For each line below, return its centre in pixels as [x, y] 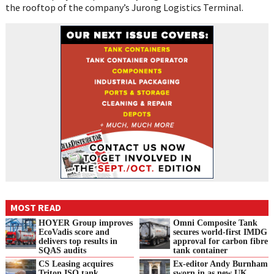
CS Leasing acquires [76, 264]
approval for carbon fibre [220, 241]
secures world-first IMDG [220, 231]
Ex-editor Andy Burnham [220, 264]
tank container [200, 250]
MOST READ [35, 208]
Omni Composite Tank [215, 222]
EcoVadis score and [74, 231]
